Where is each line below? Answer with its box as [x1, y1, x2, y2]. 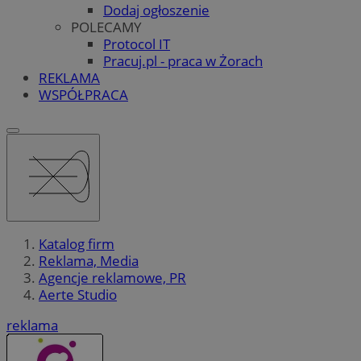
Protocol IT [103, 34, 170, 53]
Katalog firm [39, 234, 114, 254]
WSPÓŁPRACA [39, 85, 128, 104]
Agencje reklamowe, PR [39, 268, 186, 288]
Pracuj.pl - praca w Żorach [103, 51, 263, 70]
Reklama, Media [39, 251, 139, 271]
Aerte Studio [39, 285, 117, 305]
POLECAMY [71, 17, 142, 36]
